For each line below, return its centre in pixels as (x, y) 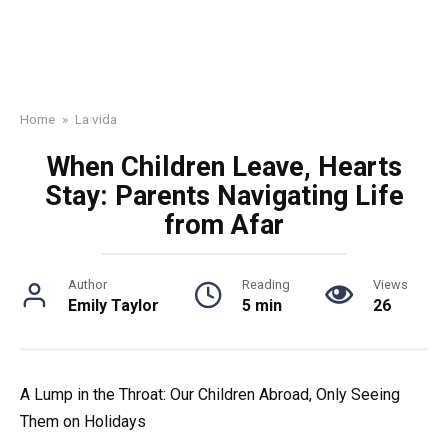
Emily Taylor (113, 305)
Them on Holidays (83, 421)
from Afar (224, 225)
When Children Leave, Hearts (224, 167)
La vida (96, 119)
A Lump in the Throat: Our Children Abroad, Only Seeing (210, 394)
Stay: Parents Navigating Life (224, 196)
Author (87, 284)
